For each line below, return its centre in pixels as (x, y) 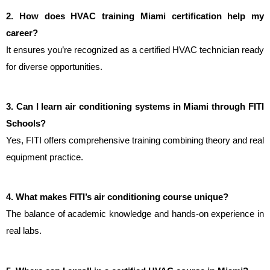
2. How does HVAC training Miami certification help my (135, 16)
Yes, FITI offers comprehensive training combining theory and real (135, 141)
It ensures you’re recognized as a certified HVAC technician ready (135, 50)
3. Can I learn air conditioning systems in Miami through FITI (135, 107)
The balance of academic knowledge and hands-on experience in (135, 214)
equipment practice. (45, 158)
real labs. (24, 231)
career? (22, 33)
